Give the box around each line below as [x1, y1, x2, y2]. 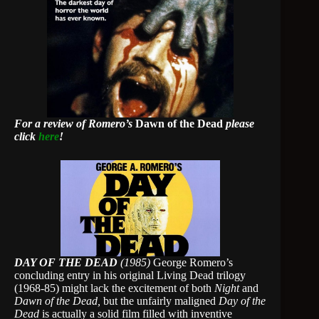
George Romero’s [150, 256, 233, 268]
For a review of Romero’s [14, 117, 135, 130]
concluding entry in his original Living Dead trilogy [14, 269, 246, 281]
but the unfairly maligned [103, 295, 219, 307]
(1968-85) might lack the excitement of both [14, 282, 214, 294]
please [223, 117, 254, 130]
